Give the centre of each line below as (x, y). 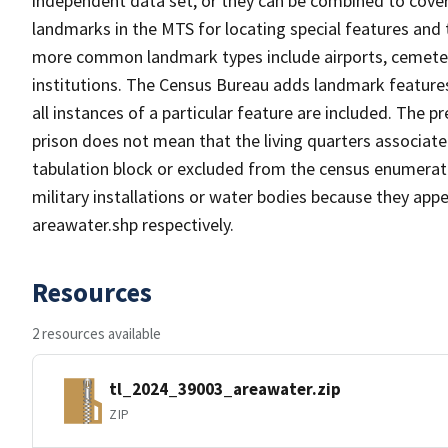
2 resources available (96, 333)
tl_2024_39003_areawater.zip (225, 388)
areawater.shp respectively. (133, 224)
